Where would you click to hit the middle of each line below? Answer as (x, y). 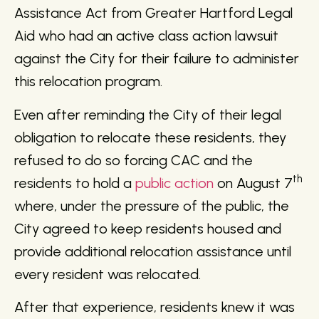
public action (174, 183)
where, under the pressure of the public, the (152, 205)
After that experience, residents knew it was (155, 307)
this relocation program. (88, 82)
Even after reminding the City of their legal (148, 114)
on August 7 (253, 183)
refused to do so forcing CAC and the (134, 160)
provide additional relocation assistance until (153, 251)
